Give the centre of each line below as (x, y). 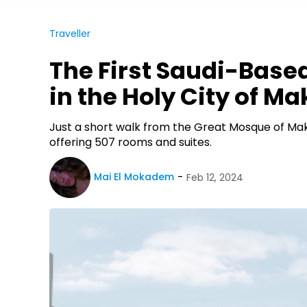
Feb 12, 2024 (215, 178)
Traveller (70, 34)
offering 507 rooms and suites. (131, 142)
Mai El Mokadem (134, 177)
